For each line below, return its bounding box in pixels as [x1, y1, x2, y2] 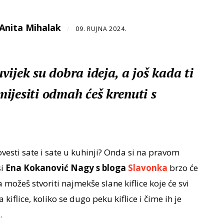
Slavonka [127, 162, 167, 174]
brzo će [167, 162, 198, 174]
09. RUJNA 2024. [75, 24, 127, 33]
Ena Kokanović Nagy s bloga [5, 162, 128, 174]
